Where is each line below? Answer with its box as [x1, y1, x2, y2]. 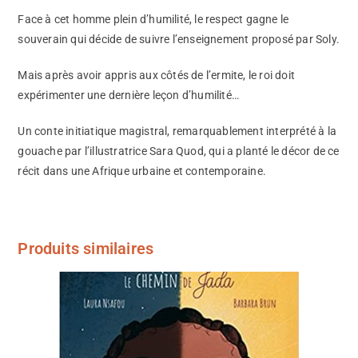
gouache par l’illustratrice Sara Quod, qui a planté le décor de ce [18, 144, 340, 157]
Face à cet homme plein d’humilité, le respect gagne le [18, 12, 289, 26]
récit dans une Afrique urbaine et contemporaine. [18, 164, 267, 177]
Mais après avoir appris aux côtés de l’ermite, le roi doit [18, 68, 296, 82]
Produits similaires [18, 238, 154, 258]
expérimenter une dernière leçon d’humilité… [18, 88, 240, 101]
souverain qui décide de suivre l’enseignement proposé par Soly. [18, 32, 340, 46]
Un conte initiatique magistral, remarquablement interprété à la [18, 124, 337, 137]
